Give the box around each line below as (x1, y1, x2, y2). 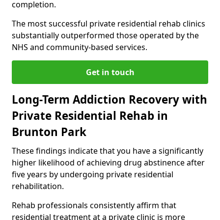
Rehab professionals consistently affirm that (12, 199, 176, 211)
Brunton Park (12, 124, 86, 139)
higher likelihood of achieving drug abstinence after (12, 157, 205, 168)
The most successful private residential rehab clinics (12, 18, 205, 29)
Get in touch (85, 66, 135, 78)
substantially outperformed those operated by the (12, 29, 199, 41)
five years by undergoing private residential (12, 168, 173, 180)
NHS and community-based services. (12, 41, 147, 53)
